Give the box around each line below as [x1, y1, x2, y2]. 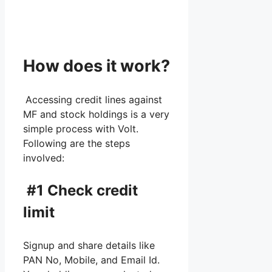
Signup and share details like [23, 239, 155, 251]
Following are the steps [23, 137, 130, 149]
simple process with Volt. [23, 122, 138, 135]
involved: [23, 151, 64, 164]
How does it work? [23, 56, 170, 76]
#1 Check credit [23, 181, 138, 199]
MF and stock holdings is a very [23, 107, 169, 120]
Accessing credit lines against [25, 93, 162, 106]
